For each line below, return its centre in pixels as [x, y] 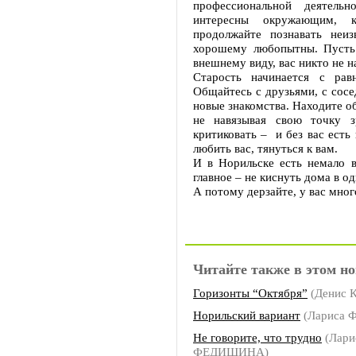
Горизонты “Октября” [250, 293]
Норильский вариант [247, 315]
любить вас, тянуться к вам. [265, 148]
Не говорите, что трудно [257, 337]
